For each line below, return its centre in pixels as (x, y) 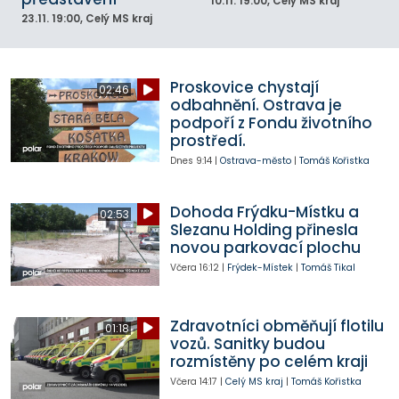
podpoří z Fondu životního (271, 123)
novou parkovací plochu (265, 247)
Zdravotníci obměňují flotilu (277, 326)
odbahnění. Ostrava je (256, 106)
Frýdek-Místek (260, 267)
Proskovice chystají (244, 88)
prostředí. (208, 141)
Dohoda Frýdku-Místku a (264, 212)
